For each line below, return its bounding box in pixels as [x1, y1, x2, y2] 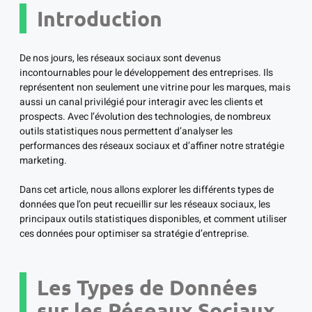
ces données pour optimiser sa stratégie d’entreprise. [19, 226, 249, 242]
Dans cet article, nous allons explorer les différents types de [19, 182, 274, 198]
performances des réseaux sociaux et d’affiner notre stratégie [19, 139, 284, 154]
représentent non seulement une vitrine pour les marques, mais [19, 80, 290, 95]
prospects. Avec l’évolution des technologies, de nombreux [19, 109, 271, 125]
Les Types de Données [37, 274, 258, 301]
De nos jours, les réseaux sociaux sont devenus [19, 51, 221, 66]
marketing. [19, 153, 67, 169]
